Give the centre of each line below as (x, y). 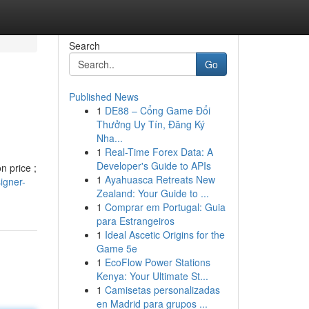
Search (84, 46)
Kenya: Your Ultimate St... (152, 276)
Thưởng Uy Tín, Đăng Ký (150, 124)
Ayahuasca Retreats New (160, 179)
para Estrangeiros (135, 221)
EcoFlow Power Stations (157, 262)
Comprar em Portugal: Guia (165, 207)
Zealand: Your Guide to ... (152, 193)
